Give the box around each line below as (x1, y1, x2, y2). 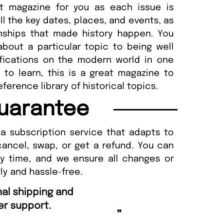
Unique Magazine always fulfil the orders (144, 187, 150, 198)
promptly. (144, 200, 189, 211)
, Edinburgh (57, 205, 95, 213)
